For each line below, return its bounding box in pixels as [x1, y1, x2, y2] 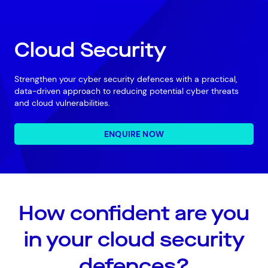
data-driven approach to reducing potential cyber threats [14, 86, 239, 96]
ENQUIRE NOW [104, 129, 164, 139]
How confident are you [19, 200, 249, 227]
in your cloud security [23, 226, 245, 253]
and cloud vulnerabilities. [14, 98, 110, 108]
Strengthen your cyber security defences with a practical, [14, 74, 237, 84]
